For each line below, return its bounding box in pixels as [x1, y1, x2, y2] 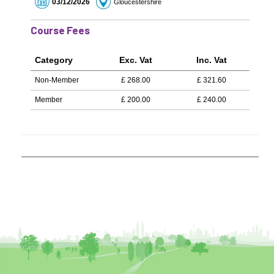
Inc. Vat [196, 54, 227, 65]
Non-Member [35, 75, 79, 84]
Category [35, 54, 73, 65]
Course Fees [31, 23, 90, 36]
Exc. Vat [119, 54, 152, 65]
